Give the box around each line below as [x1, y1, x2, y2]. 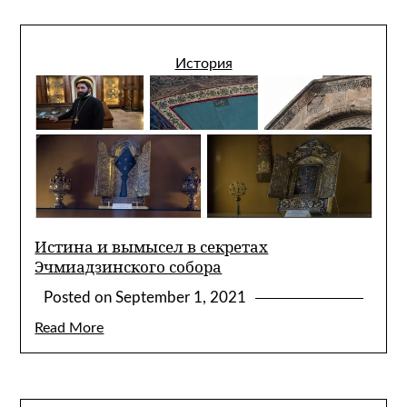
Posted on [44, 289, 116, 305]
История [174, 55, 233, 71]
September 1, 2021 [115, 289, 247, 305]
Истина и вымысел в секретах [35, 235, 269, 257]
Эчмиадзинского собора [35, 255, 223, 277]
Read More [35, 320, 104, 335]
